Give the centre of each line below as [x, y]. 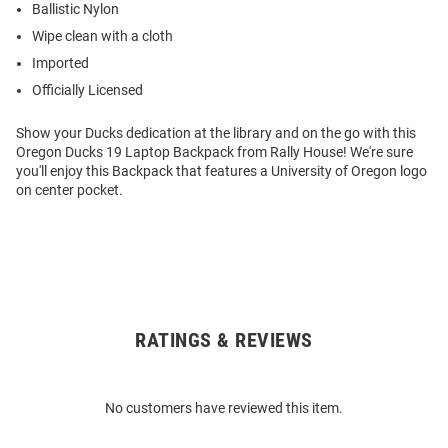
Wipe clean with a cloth [102, 35]
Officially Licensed [87, 89]
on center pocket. [69, 189]
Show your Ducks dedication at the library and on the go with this [216, 132]
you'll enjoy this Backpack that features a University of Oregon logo [221, 170]
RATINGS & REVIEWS [224, 339]
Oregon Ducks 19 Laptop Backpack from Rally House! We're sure [214, 151]
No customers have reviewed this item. [224, 407]
